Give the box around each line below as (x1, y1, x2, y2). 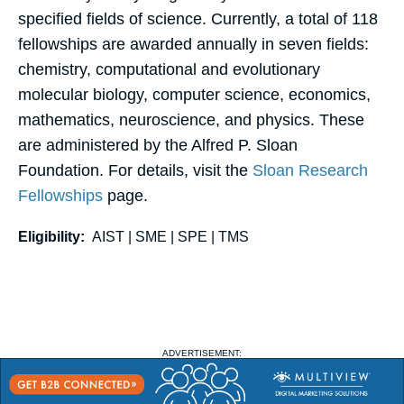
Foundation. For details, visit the (18, 161, 252, 180)
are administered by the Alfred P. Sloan (18, 136, 298, 155)
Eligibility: (18, 229, 85, 245)
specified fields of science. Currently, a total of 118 (18, 10, 378, 29)
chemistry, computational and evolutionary (18, 60, 320, 79)
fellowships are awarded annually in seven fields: (18, 35, 369, 54)
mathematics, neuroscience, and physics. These (18, 111, 364, 130)
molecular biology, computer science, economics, (18, 86, 371, 105)
